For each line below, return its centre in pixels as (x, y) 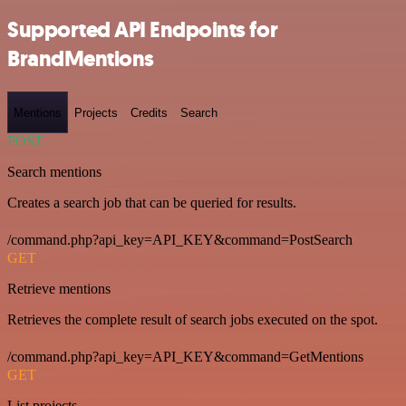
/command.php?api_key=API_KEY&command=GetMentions (185, 357)
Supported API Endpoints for (143, 30)
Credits (149, 112)
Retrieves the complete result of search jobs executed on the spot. (193, 319)
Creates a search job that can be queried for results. (152, 203)
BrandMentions (81, 59)
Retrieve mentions (59, 289)
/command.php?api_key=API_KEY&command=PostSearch (180, 240)
